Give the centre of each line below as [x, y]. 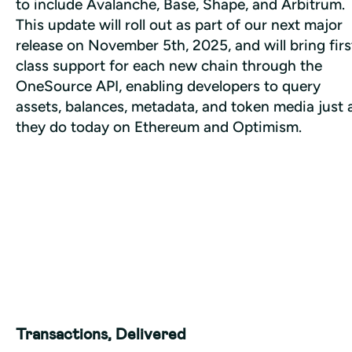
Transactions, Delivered [101, 334]
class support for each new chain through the [169, 65]
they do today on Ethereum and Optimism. [161, 126]
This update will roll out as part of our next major [179, 24]
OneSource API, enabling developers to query [168, 86]
